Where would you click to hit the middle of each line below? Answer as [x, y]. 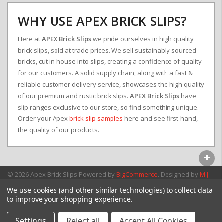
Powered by [98, 174]
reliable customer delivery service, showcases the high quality [111, 84]
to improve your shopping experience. [70, 199]
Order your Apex [44, 119]
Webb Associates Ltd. [39, 186]
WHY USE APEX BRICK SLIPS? [103, 21]
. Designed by [179, 174]
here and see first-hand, [160, 119]
